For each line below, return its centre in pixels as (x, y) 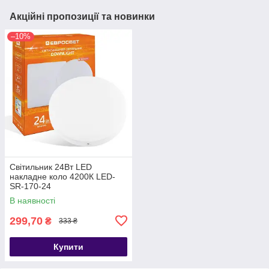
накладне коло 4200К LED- (62, 176)
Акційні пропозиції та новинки (82, 16)
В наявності (32, 200)
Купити (68, 246)
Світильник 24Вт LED (51, 167)
